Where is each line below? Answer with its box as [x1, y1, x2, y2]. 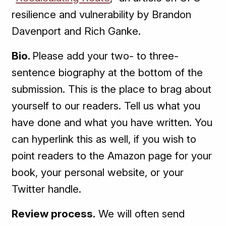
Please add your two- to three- [32, 49, 179, 63]
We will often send [95, 207, 185, 220]
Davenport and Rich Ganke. [12, 25, 141, 38]
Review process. [12, 207, 96, 220]
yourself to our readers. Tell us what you [12, 99, 201, 112]
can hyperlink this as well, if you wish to [12, 133, 197, 146]
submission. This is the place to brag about [12, 83, 212, 96]
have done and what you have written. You [12, 116, 213, 129]
